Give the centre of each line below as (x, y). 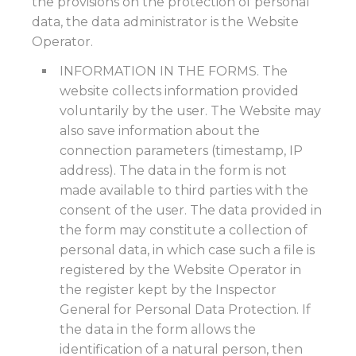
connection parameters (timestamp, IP (181, 151)
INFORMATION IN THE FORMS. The (174, 71)
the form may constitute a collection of (184, 230)
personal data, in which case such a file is (187, 250)
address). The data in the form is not (173, 170)
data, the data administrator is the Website (165, 22)
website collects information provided (179, 91)
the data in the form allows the (158, 329)
